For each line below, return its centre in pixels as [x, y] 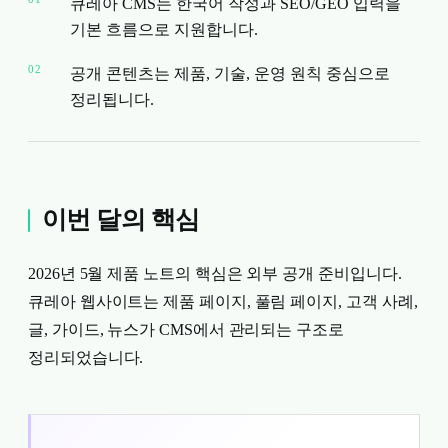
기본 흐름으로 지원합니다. [164, 29]
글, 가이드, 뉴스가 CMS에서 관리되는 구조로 [186, 329]
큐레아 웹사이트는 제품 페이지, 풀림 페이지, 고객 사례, [223, 301]
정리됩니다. [112, 99]
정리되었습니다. [86, 357]
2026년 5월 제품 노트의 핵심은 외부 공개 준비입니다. [215, 273]
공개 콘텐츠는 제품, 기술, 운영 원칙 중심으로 [230, 73]
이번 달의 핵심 [121, 219]
